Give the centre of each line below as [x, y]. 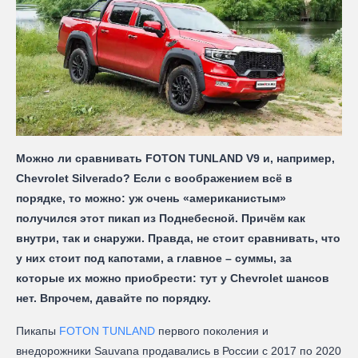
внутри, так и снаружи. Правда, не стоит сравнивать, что [178, 238]
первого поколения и [212, 330]
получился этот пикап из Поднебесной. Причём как [161, 218]
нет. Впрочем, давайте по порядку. [113, 298]
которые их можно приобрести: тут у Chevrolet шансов [173, 278]
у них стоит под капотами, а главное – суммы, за [154, 258]
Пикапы [38, 330]
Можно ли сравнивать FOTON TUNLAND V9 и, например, [175, 158]
